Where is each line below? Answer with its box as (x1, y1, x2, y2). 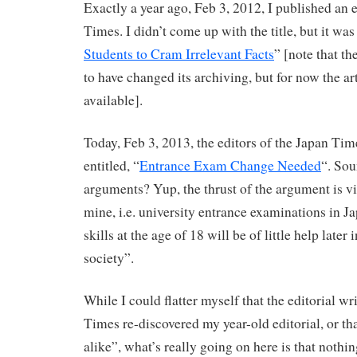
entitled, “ (84, 155, 139, 175)
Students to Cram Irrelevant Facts (84, 45, 274, 64)
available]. (84, 91, 143, 110)
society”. (84, 248, 134, 267)
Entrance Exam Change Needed (139, 155, 321, 175)
